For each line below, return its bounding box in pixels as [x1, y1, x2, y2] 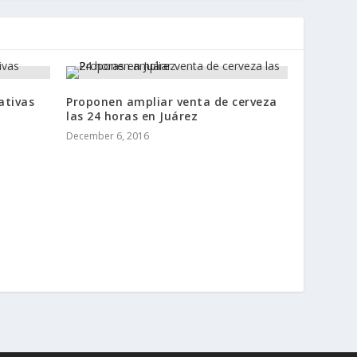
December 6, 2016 [66, 128, 150, 143]
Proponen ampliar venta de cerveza [66, 93, 277, 109]
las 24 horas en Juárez [66, 108, 198, 124]
